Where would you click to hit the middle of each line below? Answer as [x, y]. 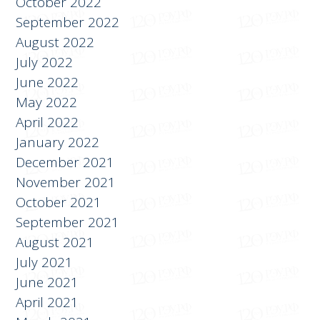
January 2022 [58, 142]
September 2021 [68, 222]
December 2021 [65, 162]
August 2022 [55, 42]
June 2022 [47, 82]
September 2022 [68, 22]
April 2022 [47, 122]
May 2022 [47, 102]
